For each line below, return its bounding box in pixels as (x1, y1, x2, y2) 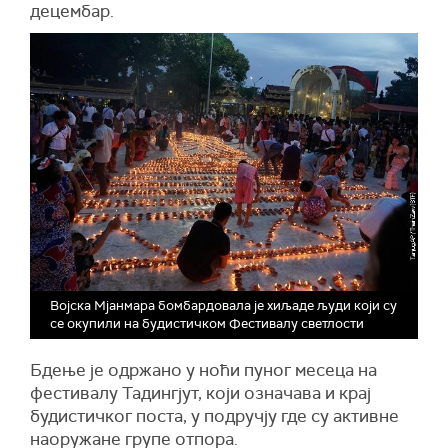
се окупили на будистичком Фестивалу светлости (50, 314, 364, 332)
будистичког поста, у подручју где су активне (30, 404, 399, 427)
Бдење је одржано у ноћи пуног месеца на (30, 358, 377, 381)
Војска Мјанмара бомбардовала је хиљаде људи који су (50, 296, 397, 314)
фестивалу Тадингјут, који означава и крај (30, 381, 371, 404)
